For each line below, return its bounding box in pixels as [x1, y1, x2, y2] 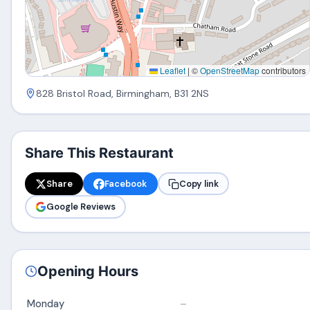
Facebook [104, 177, 147, 190]
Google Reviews [46, 201, 116, 213]
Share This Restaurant [25, 145, 174, 162]
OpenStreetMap [200, 64, 259, 77]
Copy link [179, 177, 219, 190]
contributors [259, 64, 306, 77]
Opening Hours [37, 263, 139, 280]
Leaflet [158, 64, 185, 77]
